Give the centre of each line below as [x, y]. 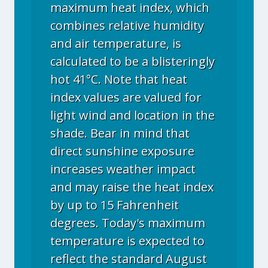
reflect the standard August [129, 259]
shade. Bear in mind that [120, 133]
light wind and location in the [133, 115]
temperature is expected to [127, 241]
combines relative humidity [127, 25]
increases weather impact [123, 169]
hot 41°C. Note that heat [119, 79]
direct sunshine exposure [122, 151]
